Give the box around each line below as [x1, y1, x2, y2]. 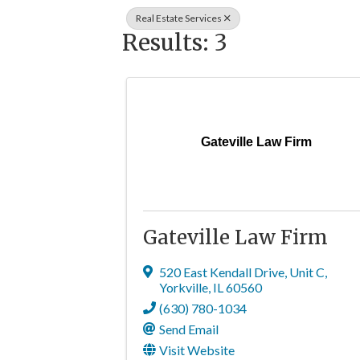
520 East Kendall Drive [159, 264, 284, 280]
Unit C [289, 264, 325, 280]
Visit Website [159, 342, 235, 358]
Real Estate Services [136, 12, 222, 24]
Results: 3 [122, 27, 227, 57]
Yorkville [159, 280, 208, 295]
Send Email [159, 321, 219, 337]
